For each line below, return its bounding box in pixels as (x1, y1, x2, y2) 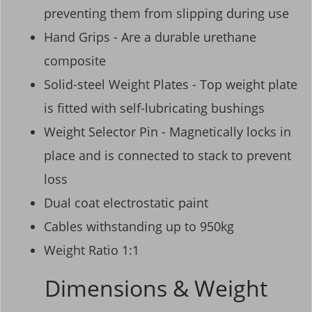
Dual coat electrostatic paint (44, 194, 208, 212)
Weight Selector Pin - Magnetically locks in (44, 123, 291, 141)
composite (44, 52, 106, 70)
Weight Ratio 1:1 (44, 242, 139, 259)
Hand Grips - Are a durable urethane (44, 29, 256, 46)
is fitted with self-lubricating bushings (44, 100, 265, 117)
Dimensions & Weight (45, 273, 267, 304)
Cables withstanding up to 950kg (44, 218, 234, 235)
